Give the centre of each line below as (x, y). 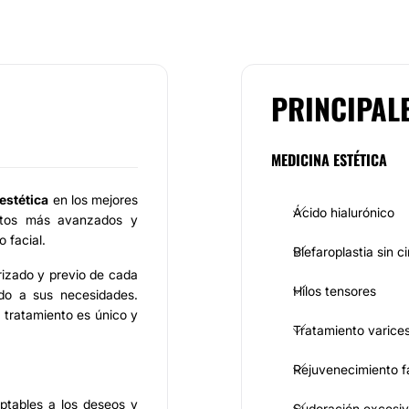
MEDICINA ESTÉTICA (329, 160)
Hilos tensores (335, 291)
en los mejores (94, 199)
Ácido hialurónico (344, 212)
